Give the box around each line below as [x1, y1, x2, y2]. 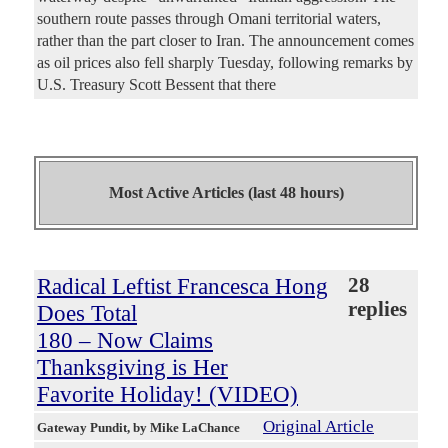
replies [347, 297, 407, 320]
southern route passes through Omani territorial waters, [37, 9, 381, 27]
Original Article [263, 416, 374, 436]
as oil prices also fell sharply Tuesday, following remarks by [37, 53, 413, 71]
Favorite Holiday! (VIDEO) [37, 380, 298, 407]
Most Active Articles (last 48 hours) [108, 183, 344, 201]
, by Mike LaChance [127, 419, 243, 435]
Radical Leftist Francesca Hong [37, 272, 328, 299]
